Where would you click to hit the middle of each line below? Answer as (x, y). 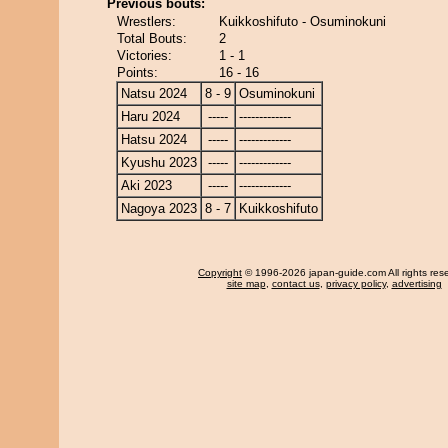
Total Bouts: (152, 38)
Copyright (220, 272)
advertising (416, 283)
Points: (137, 72)
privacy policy (355, 283)
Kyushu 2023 (159, 162)
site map (246, 283)
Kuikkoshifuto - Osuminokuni (302, 21)
